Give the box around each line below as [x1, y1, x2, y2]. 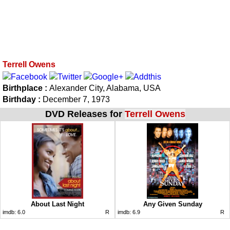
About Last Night [31, 200, 84, 208]
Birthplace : [3, 83, 49, 92]
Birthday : [3, 94, 41, 104]
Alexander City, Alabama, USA [49, 83, 161, 92]
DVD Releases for [45, 108, 125, 119]
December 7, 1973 [41, 94, 110, 104]
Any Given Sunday [143, 200, 202, 208]
